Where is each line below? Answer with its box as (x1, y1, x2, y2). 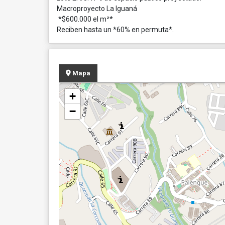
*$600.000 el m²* (57, 15, 113, 23)
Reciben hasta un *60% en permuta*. (57, 26, 174, 34)
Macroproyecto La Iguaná (57, 5, 137, 13)
